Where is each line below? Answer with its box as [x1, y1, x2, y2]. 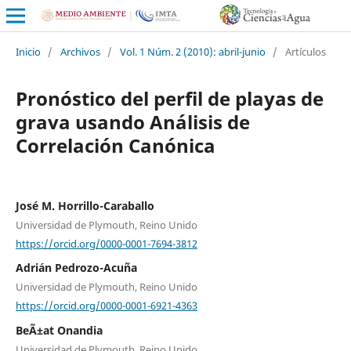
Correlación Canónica [15, 132, 215, 158]
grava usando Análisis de [15, 108, 250, 135]
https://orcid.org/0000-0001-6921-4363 [15, 298, 197, 313]
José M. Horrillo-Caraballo [15, 197, 154, 213]
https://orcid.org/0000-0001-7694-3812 [15, 236, 197, 251]
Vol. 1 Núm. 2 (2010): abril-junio [119, 44, 266, 59]
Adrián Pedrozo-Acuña [15, 260, 137, 276]
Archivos [60, 44, 100, 59]
